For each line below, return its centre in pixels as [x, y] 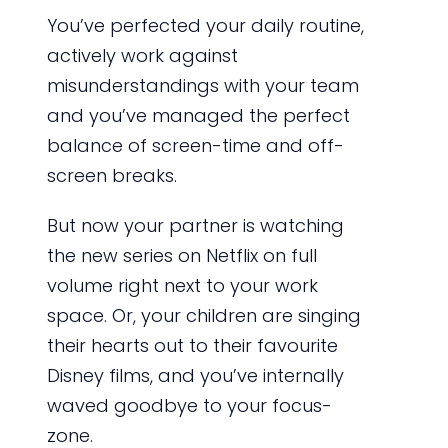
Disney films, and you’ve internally [195, 376]
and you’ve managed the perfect [198, 116]
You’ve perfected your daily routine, [205, 26]
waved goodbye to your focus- [189, 406]
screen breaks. [111, 176]
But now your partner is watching [195, 226]
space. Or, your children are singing [203, 316]
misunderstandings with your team [202, 86]
